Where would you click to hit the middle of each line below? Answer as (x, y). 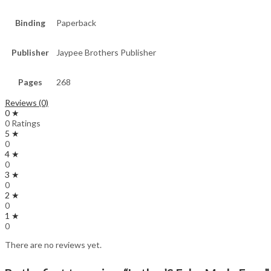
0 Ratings (23, 123)
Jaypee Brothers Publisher (106, 53)
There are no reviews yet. (53, 245)
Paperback (76, 23)
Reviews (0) (27, 103)
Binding (30, 23)
